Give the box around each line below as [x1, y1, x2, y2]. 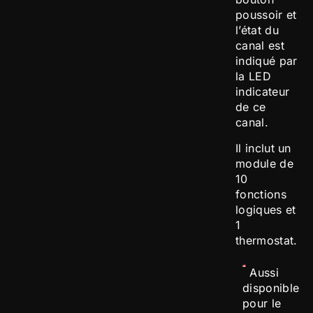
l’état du [235, 23, 279, 38]
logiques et [235, 202, 296, 217]
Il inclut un [235, 140, 291, 155]
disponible [242, 281, 300, 296]
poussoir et [235, 8, 297, 22]
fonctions [235, 187, 286, 201]
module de [235, 156, 293, 170]
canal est [235, 38, 284, 53]
